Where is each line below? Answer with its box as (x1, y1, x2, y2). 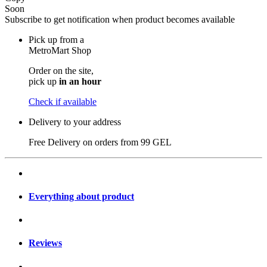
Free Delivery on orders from (29, 136, 141, 147)
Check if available (29, 96, 97, 107)
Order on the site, (29, 65, 94, 76)
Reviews (29, 238, 62, 249)
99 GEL (141, 136, 172, 147)
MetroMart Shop (29, 45, 91, 55)
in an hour (59, 76, 101, 86)
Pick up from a (29, 34, 84, 45)
